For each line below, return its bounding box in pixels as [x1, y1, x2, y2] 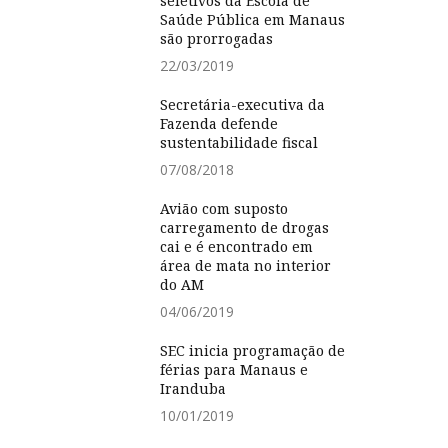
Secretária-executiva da [160, 95, 325, 115]
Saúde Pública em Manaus [160, 10, 345, 30]
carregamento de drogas [160, 218, 329, 238]
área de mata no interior [160, 256, 331, 276]
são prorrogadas [160, 29, 273, 49]
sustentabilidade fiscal [160, 133, 318, 153]
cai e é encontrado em [160, 237, 313, 257]
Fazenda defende [160, 114, 278, 134]
